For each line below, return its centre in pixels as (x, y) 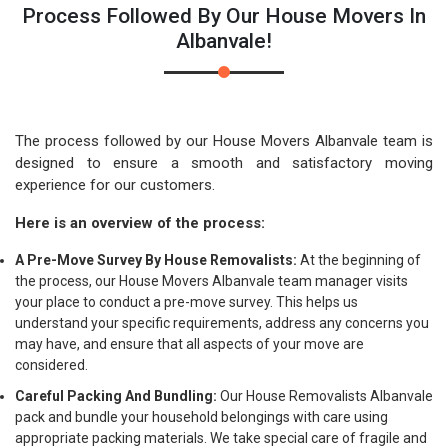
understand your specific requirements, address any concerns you (222, 323)
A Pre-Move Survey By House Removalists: (156, 260)
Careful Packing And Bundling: (116, 396)
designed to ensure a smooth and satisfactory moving (224, 163)
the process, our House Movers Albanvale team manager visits (211, 281)
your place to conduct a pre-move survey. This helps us (186, 302)
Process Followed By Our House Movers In (224, 16)
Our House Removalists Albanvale (325, 396)
